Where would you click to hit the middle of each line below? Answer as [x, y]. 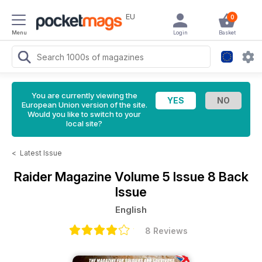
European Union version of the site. [84, 105]
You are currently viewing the [84, 95]
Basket [227, 32]
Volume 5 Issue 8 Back [181, 177]
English [131, 210]
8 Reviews [166, 231]
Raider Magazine [64, 177]
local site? [84, 123]
